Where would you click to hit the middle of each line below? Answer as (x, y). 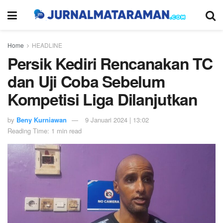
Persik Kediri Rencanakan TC (110, 63)
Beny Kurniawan (42, 119)
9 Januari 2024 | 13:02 (117, 119)
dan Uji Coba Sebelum (86, 81)
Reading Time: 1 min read (45, 130)
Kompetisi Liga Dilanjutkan (103, 99)
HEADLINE (47, 45)
